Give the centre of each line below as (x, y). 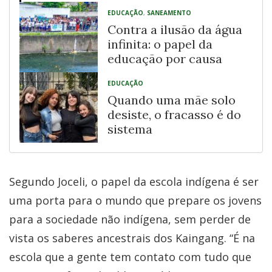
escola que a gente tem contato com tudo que (130, 257)
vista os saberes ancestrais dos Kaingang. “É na (132, 238)
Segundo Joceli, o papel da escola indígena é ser (134, 182)
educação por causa (165, 59)
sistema (130, 129)
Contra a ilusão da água (175, 30)
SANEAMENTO (169, 13)
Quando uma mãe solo (172, 100)
